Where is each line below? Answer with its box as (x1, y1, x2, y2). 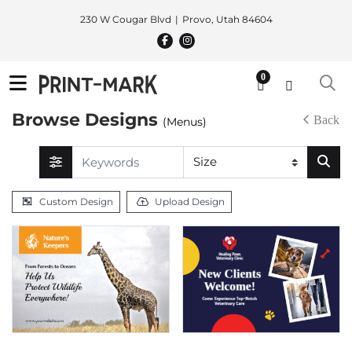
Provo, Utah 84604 (181, 13, 273, 25)
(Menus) (163, 115, 207, 129)
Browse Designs (12, 109, 163, 130)
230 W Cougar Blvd (79, 13, 171, 25)
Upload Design (155, 195, 225, 207)
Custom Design (39, 195, 113, 207)
